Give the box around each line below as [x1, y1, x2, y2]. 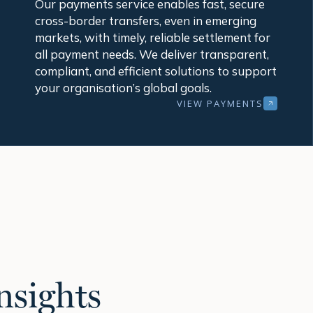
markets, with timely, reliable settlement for [34, 30, 270, 45]
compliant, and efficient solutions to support [34, 64, 277, 79]
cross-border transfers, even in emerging [34, 13, 256, 29]
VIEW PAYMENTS [176, 96, 263, 110]
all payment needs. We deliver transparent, [34, 47, 269, 62]
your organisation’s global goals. [34, 80, 212, 96]
